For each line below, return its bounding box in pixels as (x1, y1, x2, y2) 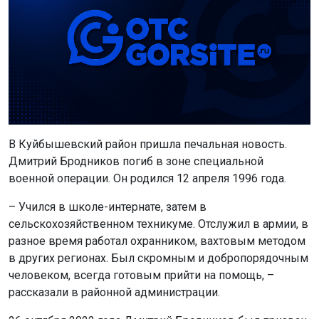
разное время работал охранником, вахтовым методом (9, 234, 305, 248)
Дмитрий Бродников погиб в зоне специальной (9, 154, 263, 168)
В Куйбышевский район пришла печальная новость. (9, 137, 287, 151)
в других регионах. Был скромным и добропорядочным (9, 251, 308, 265)
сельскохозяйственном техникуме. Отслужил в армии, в (9, 216, 308, 231)
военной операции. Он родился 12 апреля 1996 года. (9, 171, 286, 185)
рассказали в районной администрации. (9, 285, 220, 299)
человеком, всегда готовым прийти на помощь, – (9, 268, 274, 282)
